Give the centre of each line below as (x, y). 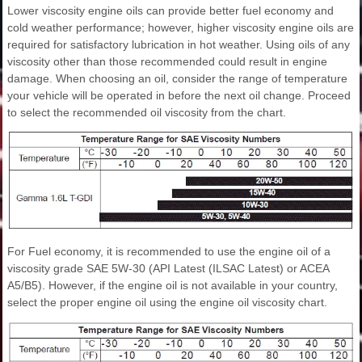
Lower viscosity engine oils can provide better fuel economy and (170, 10)
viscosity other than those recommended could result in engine (167, 61)
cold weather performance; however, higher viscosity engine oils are (181, 27)
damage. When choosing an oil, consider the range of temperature (177, 78)
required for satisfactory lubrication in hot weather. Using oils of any (179, 44)
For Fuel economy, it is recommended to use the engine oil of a (169, 252)
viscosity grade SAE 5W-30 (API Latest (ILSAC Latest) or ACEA (168, 269)
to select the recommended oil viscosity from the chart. (147, 112)
